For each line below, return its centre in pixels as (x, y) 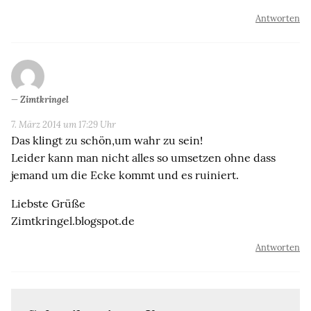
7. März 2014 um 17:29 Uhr (64, 124)
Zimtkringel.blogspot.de (73, 220)
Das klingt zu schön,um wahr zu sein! (107, 140)
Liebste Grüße (48, 203)
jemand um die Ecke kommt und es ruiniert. (125, 175)
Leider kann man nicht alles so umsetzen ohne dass (143, 157)
